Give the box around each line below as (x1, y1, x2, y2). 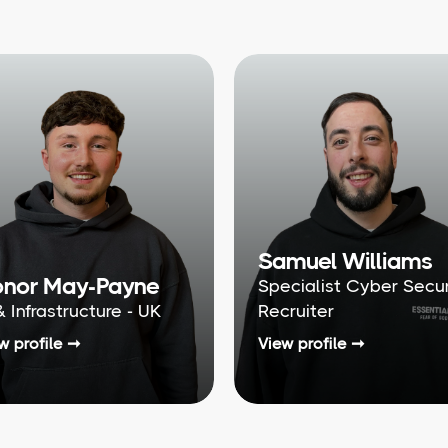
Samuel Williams (258, 246, 432, 275)
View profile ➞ (258, 333, 364, 353)
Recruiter (258, 300, 334, 321)
